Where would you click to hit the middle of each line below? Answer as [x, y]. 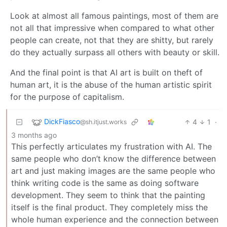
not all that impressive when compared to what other [112, 28]
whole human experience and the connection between [115, 219]
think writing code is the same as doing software [105, 183]
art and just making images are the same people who [113, 171]
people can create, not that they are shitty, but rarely [112, 40]
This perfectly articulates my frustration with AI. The [111, 146]
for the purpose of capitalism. [67, 97]
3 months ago [34, 135]
